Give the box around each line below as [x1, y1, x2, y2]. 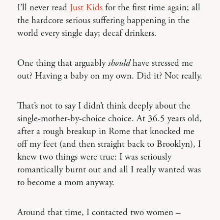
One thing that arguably [17, 57, 108, 69]
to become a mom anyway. [17, 177, 114, 189]
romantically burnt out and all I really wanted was [17, 164, 201, 176]
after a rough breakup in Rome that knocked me [17, 126, 194, 137]
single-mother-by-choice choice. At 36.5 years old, [17, 113, 202, 125]
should [108, 57, 130, 69]
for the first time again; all [103, 2, 200, 14]
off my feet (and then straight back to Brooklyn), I [17, 138, 201, 150]
